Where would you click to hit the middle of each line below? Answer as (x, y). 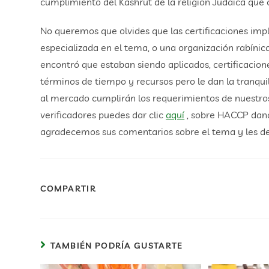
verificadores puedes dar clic (103, 115)
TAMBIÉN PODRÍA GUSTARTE (116, 246)
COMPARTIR (68, 189)
